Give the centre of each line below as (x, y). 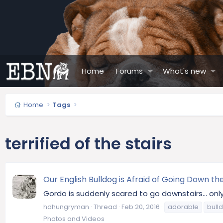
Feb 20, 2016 (141, 207)
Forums (129, 71)
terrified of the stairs (88, 143)
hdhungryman (66, 207)
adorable (183, 207)
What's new (184, 71)
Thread (105, 207)
